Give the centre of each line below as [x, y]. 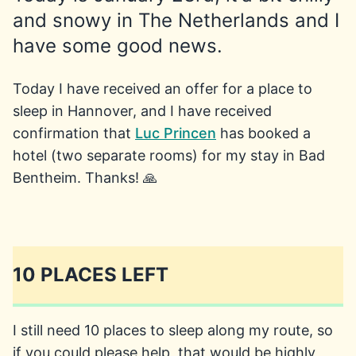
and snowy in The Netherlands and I [176, 20]
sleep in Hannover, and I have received [142, 111]
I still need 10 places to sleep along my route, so [173, 330]
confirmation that [74, 133]
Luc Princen [176, 133]
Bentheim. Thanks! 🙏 [85, 178]
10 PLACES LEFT [91, 275]
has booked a [263, 133]
